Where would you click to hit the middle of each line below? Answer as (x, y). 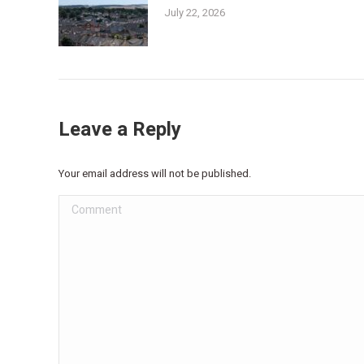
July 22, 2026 (195, 13)
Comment (86, 206)
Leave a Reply (120, 130)
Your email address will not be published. (155, 174)
